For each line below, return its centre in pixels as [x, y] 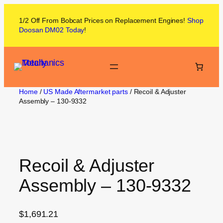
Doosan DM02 [41, 30]
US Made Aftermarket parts [86, 91]
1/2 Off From [40, 20]
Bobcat [71, 20]
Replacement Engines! [150, 20]
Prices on [98, 20]
